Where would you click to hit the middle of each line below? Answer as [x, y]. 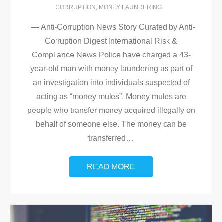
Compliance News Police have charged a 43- [111, 55]
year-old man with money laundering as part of [111, 69]
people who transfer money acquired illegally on [111, 111]
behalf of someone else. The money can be [111, 124]
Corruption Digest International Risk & [111, 41]
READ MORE [111, 167]
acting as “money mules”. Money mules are [111, 97]
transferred [107, 138]
